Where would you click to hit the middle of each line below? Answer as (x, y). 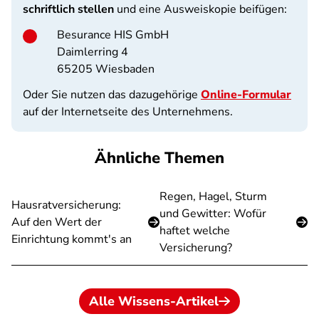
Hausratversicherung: (66, 205)
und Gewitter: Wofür (213, 214)
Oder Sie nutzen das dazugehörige (112, 95)
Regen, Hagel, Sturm (213, 197)
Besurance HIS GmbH (113, 35)
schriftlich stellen (70, 9)
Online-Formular (246, 95)
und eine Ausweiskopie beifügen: (202, 9)
